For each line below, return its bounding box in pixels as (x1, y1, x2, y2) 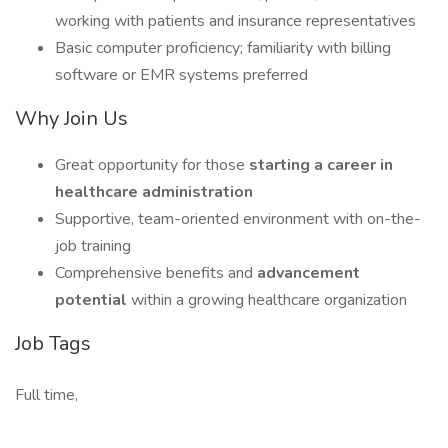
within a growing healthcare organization (131, 289, 407, 311)
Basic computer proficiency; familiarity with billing (55, 37, 391, 59)
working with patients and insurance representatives (55, 10, 416, 32)
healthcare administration (55, 181, 253, 203)
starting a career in (249, 154, 393, 176)
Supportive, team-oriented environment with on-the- (55, 208, 421, 230)
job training (55, 235, 131, 257)
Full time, (15, 384, 78, 406)
